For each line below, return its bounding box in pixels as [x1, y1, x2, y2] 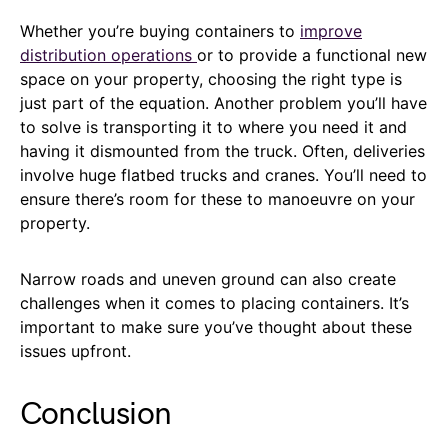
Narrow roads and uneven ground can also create [20, 269, 396, 290]
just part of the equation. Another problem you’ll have [20, 93, 427, 114]
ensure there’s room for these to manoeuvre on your [20, 189, 415, 210]
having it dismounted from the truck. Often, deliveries [20, 141, 425, 162]
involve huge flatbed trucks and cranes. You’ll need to [20, 165, 427, 186]
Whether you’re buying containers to [20, 21, 300, 42]
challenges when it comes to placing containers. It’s [20, 293, 409, 314]
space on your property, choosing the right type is [20, 69, 402, 90]
